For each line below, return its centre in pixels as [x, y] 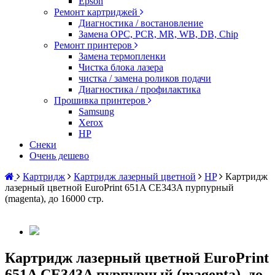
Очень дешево [59, 156]
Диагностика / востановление [141, 23]
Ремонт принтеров [94, 45]
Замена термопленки [122, 56]
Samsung [96, 111]
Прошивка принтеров [101, 100]
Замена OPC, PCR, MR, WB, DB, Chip [158, 34]
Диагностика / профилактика [140, 89]
